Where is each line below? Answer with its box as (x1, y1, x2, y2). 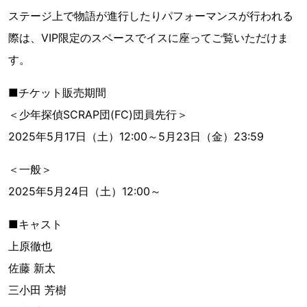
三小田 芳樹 (8, 283, 66, 297)
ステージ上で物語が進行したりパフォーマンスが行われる (8, 9, 293, 23)
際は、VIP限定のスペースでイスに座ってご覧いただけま (8, 31, 288, 45)
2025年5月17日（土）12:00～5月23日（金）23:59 (8, 130, 264, 144)
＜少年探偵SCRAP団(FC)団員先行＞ (8, 108, 188, 122)
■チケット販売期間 (8, 86, 106, 100)
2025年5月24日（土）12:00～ (8, 184, 161, 199)
